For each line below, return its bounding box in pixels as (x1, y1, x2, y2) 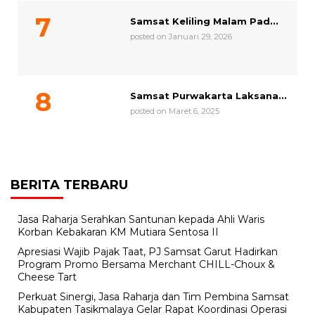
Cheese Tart (18, 271, 77, 284)
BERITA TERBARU (11, 177, 128, 193)
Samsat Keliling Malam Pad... (130, 15, 278, 27)
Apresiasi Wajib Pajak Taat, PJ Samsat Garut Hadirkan (18, 245, 278, 259)
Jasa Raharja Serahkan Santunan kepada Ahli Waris (18, 213, 264, 226)
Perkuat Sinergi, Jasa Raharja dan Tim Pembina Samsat (18, 290, 289, 304)
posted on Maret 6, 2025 (130, 106, 219, 117)
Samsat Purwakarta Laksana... (130, 90, 287, 102)
